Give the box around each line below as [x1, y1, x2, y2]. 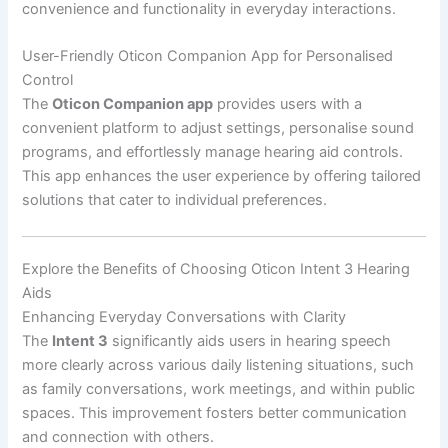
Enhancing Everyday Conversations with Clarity [22, 307, 347, 326]
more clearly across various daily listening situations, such [22, 355, 415, 374]
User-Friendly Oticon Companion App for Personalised [22, 47, 394, 66]
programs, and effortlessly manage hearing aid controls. [22, 143, 404, 162]
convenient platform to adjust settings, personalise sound [22, 119, 415, 138]
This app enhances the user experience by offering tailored [22, 167, 422, 186]
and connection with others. [22, 427, 215, 446]
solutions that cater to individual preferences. [22, 191, 328, 210]
